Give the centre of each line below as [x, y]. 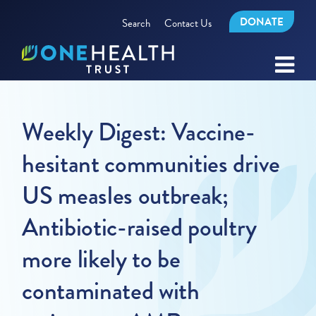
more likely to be [101, 259]
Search [136, 23]
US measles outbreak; [125, 196]
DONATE [261, 22]
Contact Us [188, 23]
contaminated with [111, 291]
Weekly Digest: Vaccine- [139, 132]
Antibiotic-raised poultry [139, 227]
